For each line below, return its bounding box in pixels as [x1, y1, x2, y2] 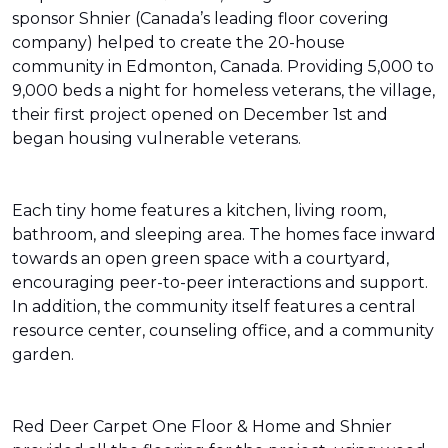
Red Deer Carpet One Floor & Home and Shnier [12, 417, 392, 436]
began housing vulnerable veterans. [12, 129, 305, 148]
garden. [12, 345, 78, 364]
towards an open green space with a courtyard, [12, 249, 389, 268]
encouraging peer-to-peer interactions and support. [12, 273, 428, 292]
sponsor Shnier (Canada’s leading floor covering [12, 9, 389, 28]
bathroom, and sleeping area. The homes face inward [12, 225, 436, 244]
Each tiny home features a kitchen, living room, [12, 201, 386, 220]
